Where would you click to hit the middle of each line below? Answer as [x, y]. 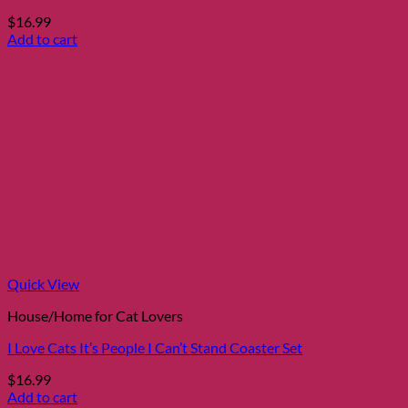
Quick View [43, 283]
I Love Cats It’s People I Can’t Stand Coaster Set [155, 347]
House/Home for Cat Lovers [95, 315]
